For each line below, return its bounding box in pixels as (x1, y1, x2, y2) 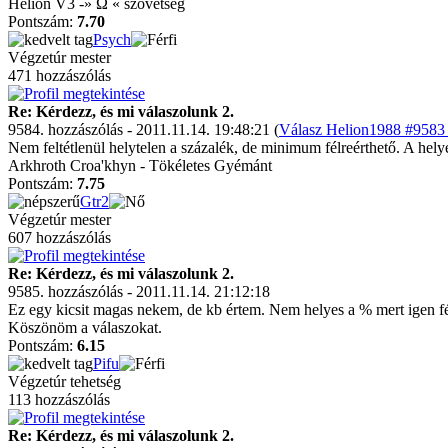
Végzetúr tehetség (8, 373, 121, 390)
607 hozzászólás (8, 229, 111, 246)
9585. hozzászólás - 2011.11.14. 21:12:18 (8, 283, 270, 300)
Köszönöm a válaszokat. (8, 319, 162, 336)
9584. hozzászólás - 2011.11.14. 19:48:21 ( (8, 121, 279, 138)
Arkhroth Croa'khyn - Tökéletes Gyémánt (8, 157, 272, 174)
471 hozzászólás (8, 67, 111, 84)
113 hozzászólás (8, 391, 110, 408)
